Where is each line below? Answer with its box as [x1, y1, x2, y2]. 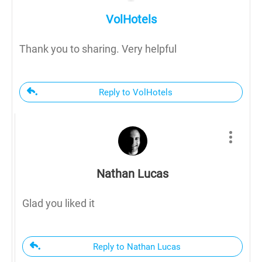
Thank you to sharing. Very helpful [19, 42, 177, 55]
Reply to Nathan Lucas [93, 241, 181, 252]
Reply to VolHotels [98, 87, 173, 98]
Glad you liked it [22, 196, 95, 209]
